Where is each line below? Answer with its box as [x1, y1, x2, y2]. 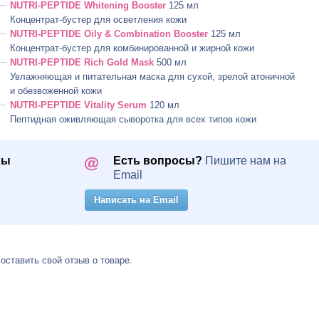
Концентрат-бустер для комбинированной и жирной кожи [9, 43, 254, 53]
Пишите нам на [202, 155, 286, 167]
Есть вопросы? [113, 155, 202, 167]
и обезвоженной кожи [9, 85, 102, 96]
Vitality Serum [80, 100, 147, 110]
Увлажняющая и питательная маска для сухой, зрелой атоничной [9, 71, 295, 82]
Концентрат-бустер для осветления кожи [9, 14, 187, 25]
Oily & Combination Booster [80, 28, 208, 39]
